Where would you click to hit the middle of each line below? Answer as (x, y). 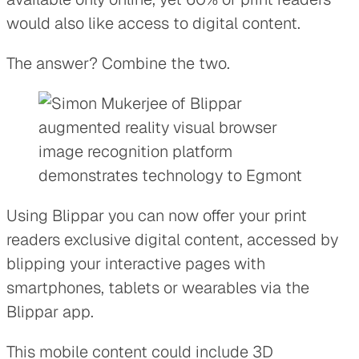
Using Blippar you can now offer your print (157, 215)
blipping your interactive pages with (136, 263)
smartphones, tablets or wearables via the (158, 287)
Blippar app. (50, 311)
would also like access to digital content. (153, 23)
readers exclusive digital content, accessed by (172, 239)
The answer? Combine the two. (118, 63)
